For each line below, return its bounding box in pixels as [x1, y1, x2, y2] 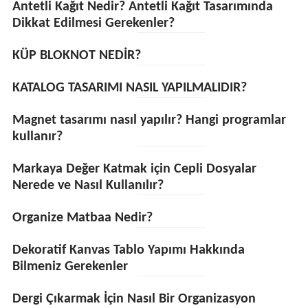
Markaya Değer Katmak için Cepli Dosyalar [12, 162, 256, 176]
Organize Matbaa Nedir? [12, 211, 153, 225]
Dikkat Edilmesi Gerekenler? [12, 16, 175, 30]
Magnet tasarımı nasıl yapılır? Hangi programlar [12, 113, 286, 127]
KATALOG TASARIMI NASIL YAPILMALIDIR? [12, 81, 247, 95]
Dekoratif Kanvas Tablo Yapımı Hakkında [12, 243, 245, 257]
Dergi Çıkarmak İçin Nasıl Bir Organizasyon [12, 292, 256, 306]
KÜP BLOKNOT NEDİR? [12, 49, 141, 63]
